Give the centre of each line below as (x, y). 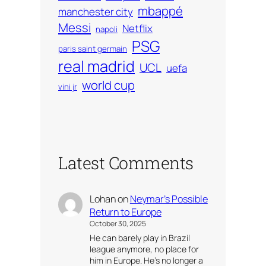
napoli (107, 29)
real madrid (96, 66)
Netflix (137, 28)
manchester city (96, 11)
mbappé (160, 10)
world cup (108, 85)
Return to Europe (125, 212)
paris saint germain (93, 48)
